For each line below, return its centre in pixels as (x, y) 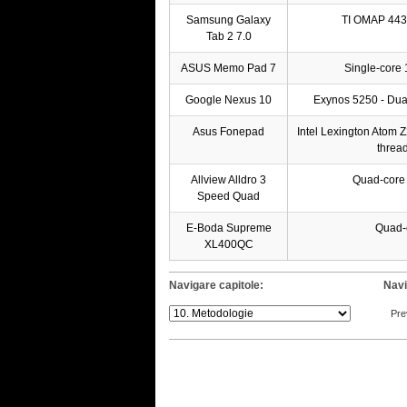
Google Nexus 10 (228, 99)
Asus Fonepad (228, 131)
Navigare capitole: (216, 285)
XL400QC (228, 244)
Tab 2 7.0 (228, 36)
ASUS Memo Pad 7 (228, 68)
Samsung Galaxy (228, 20)
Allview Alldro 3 (228, 179)
